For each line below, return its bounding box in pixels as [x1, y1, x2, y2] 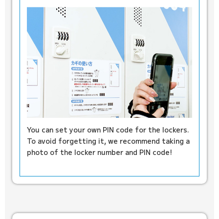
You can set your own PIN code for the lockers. [27, 125, 189, 135]
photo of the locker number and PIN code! [27, 147, 172, 157]
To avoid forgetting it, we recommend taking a [27, 136, 190, 146]
